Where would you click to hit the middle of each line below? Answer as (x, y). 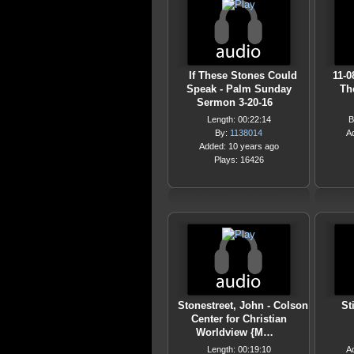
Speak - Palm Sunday (239, 89)
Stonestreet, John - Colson (243, 305)
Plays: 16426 (239, 160)
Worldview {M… (235, 332)
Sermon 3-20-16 (235, 102)
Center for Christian (239, 319)
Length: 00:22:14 (239, 119)
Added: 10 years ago (239, 146)
